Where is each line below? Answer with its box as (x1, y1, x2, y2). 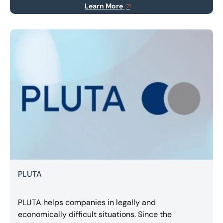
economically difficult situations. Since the (18, 209, 172, 220)
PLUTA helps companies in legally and (18, 197, 156, 208)
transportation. (18, 2, 72, 13)
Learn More (85, 1, 124, 10)
